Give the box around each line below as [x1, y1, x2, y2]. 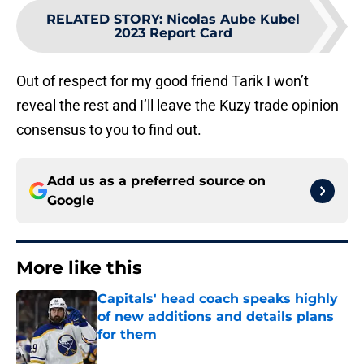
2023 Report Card [114, 25, 232, 41]
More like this [16, 257, 142, 279]
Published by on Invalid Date [97, 344, 238, 357]
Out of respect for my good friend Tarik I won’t [16, 72, 309, 90]
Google [47, 193, 94, 209]
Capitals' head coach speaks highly [97, 291, 338, 307]
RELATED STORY [46, 11, 159, 28]
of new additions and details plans [97, 309, 334, 325]
